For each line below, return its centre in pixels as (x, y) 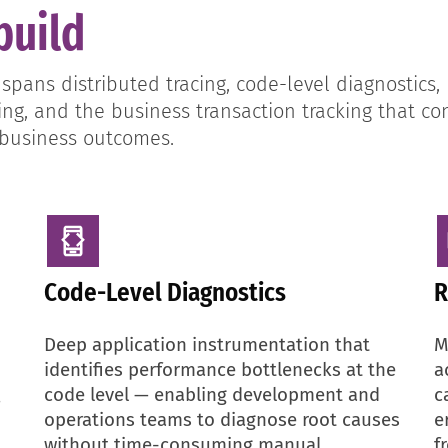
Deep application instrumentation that (207, 344)
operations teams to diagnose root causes (222, 419)
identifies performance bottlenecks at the (220, 369)
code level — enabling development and (212, 394)
